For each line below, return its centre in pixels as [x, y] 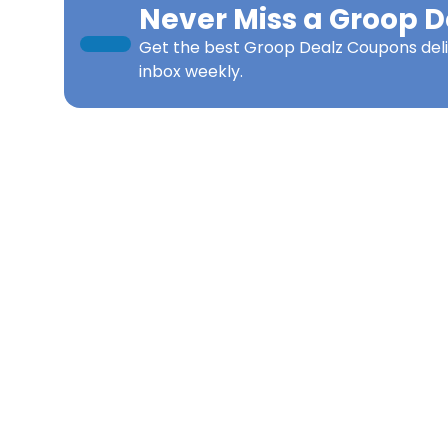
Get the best [191, 47]
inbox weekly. [191, 71]
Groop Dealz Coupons [330, 47]
